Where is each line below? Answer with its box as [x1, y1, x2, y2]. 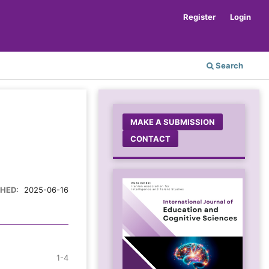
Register [183, 11, 216, 22]
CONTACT [130, 133, 171, 144]
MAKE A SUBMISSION [130, 116, 216, 127]
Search [214, 60, 243, 70]
